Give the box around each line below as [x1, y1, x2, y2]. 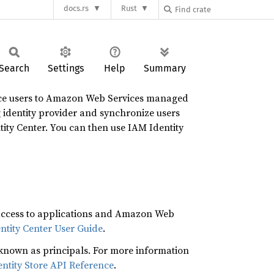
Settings [47, 62, 84, 74]
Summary [144, 62, 186, 74]
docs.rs [64, 4, 89, 13]
